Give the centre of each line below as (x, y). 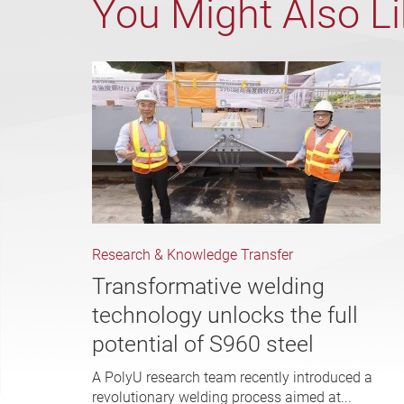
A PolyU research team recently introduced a (232, 378)
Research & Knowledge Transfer (193, 255)
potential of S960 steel (203, 344)
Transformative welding (208, 287)
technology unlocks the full (225, 316)
